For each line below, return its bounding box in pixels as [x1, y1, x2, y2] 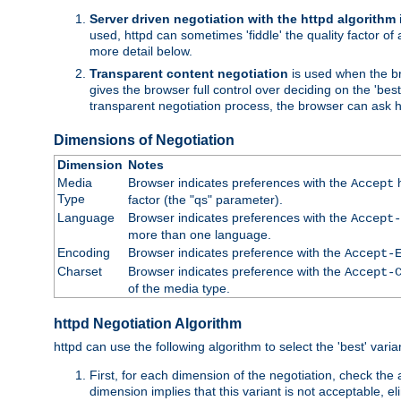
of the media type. [127, 280, 230, 295]
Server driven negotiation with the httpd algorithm [90, 11, 396, 26]
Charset [56, 263, 102, 278]
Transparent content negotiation [90, 65, 288, 81]
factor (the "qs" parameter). [127, 192, 283, 207]
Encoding [56, 244, 110, 260]
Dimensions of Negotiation [54, 132, 235, 148]
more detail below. [90, 43, 192, 58]
